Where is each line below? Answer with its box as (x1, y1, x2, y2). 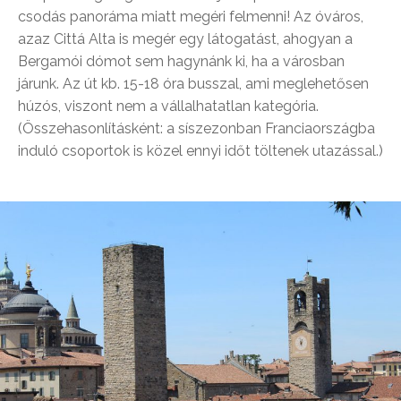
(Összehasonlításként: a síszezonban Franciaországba (18, 120, 375, 137)
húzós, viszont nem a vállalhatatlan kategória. (18, 98, 319, 115)
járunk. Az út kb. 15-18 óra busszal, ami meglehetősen (18, 75, 369, 92)
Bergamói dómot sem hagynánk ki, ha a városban (18, 53, 345, 70)
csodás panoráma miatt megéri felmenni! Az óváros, (18, 8, 363, 25)
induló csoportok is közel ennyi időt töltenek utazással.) (18, 142, 383, 159)
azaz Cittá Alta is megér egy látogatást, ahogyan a (18, 30, 353, 47)
